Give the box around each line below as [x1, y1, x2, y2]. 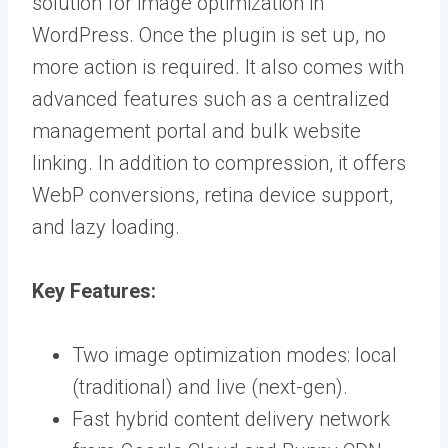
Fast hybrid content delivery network [72, 406, 390, 431]
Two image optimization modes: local [72, 342, 397, 367]
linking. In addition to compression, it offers [32, 150, 406, 175]
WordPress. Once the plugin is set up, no [32, 22, 386, 47]
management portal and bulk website [32, 118, 361, 143]
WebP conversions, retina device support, [32, 182, 393, 207]
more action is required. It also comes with [32, 54, 404, 79]
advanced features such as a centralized [32, 86, 390, 111]
